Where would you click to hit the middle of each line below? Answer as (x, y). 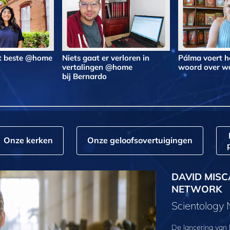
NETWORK (197, 189)
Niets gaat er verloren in (106, 57)
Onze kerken (28, 140)
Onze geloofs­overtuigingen (140, 140)
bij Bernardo (84, 76)
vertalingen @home (97, 67)
